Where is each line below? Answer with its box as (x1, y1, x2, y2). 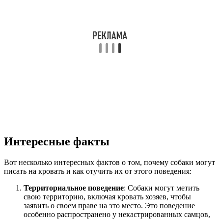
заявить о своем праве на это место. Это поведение (24, 201, 195, 210)
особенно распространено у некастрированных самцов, (24, 210, 210, 219)
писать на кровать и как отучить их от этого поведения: (4, 167, 192, 176)
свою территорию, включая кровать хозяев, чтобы (24, 192, 191, 201)
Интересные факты (4, 135, 110, 148)
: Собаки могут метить (124, 184, 199, 192)
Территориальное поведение (24, 184, 124, 192)
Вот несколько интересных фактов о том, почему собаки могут (4, 158, 215, 167)
